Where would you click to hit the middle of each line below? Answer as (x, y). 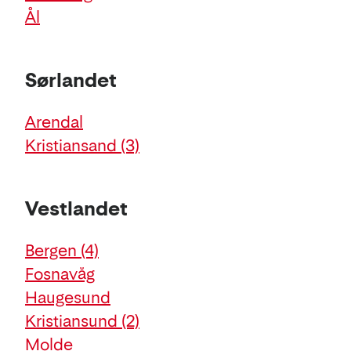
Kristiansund (73, 321)
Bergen (53, 250)
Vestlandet (76, 208)
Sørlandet (71, 80)
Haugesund (68, 297)
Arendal (54, 122)
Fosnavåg (60, 274)
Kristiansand (73, 145)
